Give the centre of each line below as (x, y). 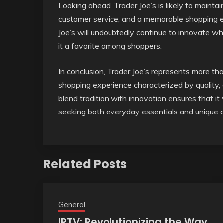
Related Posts (85, 164)
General (72, 204)
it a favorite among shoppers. (110, 46)
